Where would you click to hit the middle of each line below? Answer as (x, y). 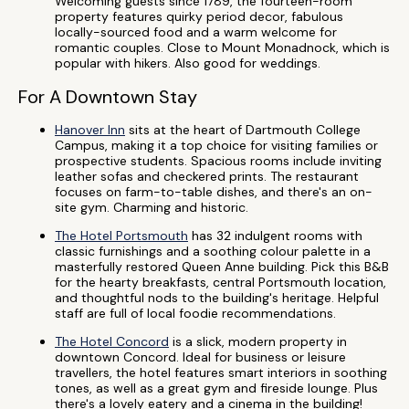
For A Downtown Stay (108, 97)
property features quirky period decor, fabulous (199, 16)
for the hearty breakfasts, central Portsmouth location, (220, 282)
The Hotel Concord (112, 341)
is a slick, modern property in (258, 341)
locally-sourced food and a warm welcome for (196, 32)
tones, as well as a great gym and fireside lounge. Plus (216, 388)
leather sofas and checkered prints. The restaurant (207, 176)
